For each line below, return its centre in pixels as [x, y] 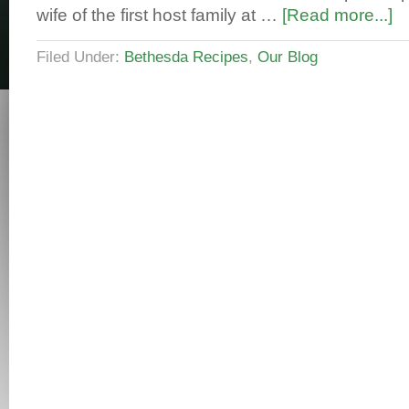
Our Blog [288, 57]
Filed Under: [80, 57]
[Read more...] [337, 15]
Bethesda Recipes [186, 57]
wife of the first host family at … [159, 15]
